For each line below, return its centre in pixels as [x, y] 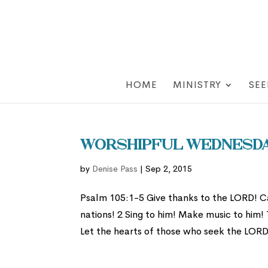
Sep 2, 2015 [169, 169]
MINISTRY [197, 85]
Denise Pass [115, 169]
